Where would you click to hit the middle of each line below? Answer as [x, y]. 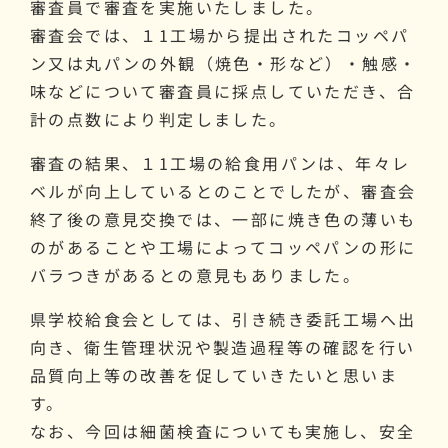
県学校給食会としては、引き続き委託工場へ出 [223, 319]
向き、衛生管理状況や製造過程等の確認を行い [223, 347]
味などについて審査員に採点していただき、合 [223, 91]
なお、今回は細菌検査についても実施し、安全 [223, 431]
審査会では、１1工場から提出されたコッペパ [220, 35]
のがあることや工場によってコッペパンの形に [223, 247]
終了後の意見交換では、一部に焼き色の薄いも [223, 219]
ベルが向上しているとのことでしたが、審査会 [223, 191]
